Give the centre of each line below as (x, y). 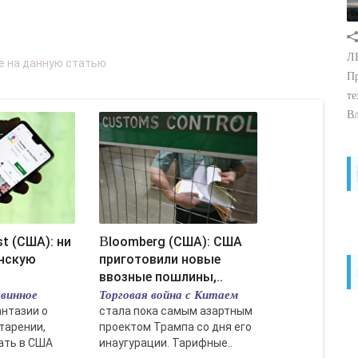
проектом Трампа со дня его (175, 327)
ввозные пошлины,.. (161, 277)
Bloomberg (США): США (104, 241)
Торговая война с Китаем (169, 294)
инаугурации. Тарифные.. (166, 343)
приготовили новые (160, 259)
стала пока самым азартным (176, 311)
